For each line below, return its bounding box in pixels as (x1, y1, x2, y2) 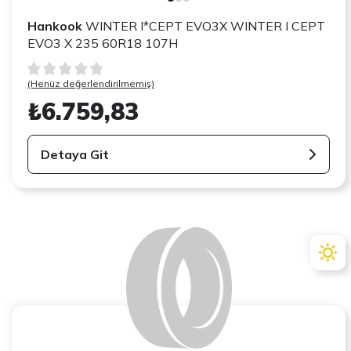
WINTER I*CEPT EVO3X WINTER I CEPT (82, 17, 326, 34)
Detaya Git (41, 146, 110, 162)
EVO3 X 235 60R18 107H (27, 34, 179, 51)
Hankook (27, 17, 83, 34)
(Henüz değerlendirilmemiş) (27, 77, 155, 89)
